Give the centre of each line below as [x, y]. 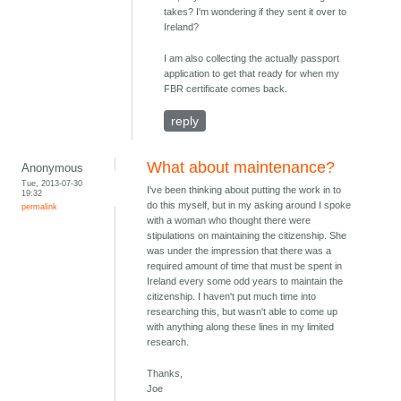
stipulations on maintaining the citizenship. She [247, 236]
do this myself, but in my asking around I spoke [249, 205]
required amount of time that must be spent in [245, 266]
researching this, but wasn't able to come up [243, 312]
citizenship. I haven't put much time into [232, 297]
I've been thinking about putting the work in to [244, 190]
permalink [40, 207]
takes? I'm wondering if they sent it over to [256, 12]
